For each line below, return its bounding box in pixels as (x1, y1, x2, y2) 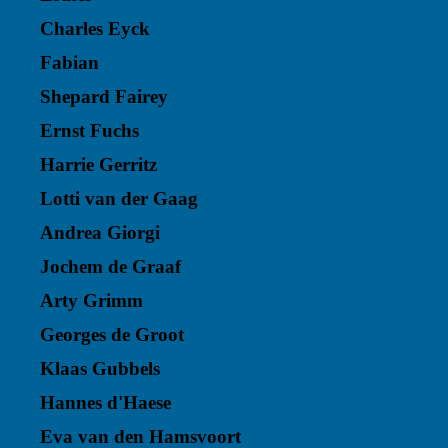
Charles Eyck (40, 18, 150, 39)
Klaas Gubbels (40, 358, 160, 379)
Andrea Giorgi (40, 222, 160, 243)
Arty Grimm (40, 290, 143, 311)
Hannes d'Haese (40, 392, 171, 413)
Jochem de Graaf (40, 256, 181, 277)
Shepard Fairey (40, 86, 168, 107)
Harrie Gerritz (40, 154, 157, 175)
